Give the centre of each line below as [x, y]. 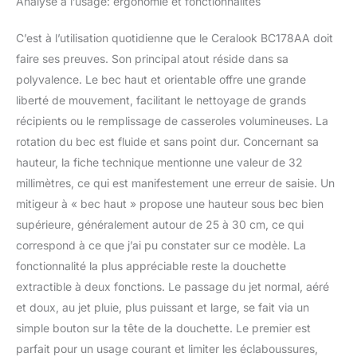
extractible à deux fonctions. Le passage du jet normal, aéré [173, 286]
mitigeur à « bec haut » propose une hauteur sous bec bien [170, 203]
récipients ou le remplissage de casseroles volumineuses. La [172, 120]
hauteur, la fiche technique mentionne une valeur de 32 [159, 162]
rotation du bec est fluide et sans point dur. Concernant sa [167, 141]
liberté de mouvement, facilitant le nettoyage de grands [161, 100]
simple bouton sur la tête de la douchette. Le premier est [163, 328]
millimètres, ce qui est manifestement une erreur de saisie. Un [175, 182]
